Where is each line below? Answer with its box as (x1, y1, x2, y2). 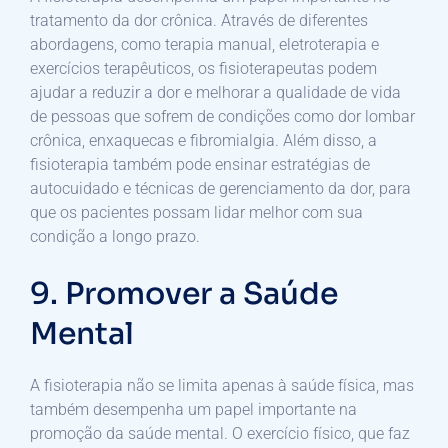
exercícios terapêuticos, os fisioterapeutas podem (30, 58, 377, 78)
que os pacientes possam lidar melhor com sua (30, 202, 363, 222)
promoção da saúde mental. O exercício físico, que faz (30, 423, 410, 443)
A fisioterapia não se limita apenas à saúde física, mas (30, 375, 414, 395)
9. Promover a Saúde (30, 274, 338, 313)
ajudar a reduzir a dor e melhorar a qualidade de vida (30, 82, 401, 102)
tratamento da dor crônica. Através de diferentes (30, 10, 368, 30)
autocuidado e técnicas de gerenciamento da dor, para (30, 178, 411, 198)
